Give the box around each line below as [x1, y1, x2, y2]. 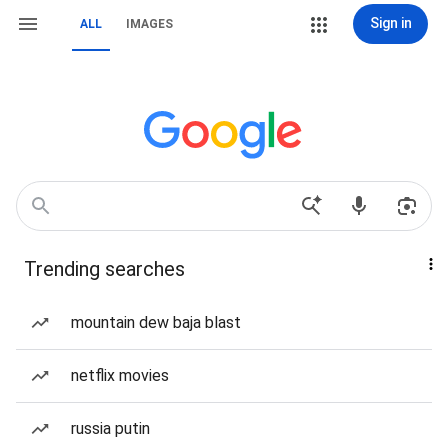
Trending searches [24, 257, 185, 281]
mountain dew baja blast [71, 313, 241, 332]
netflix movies [71, 366, 169, 385]
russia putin [71, 419, 150, 438]
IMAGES [126, 17, 173, 31]
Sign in [369, 15, 412, 31]
